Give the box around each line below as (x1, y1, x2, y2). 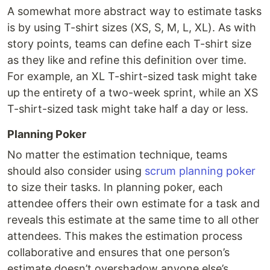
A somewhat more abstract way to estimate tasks (7, 5, 262, 18)
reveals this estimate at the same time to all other (7, 213, 259, 227)
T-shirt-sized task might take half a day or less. (7, 102, 248, 116)
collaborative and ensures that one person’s (7, 246, 230, 259)
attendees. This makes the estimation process (7, 230, 242, 243)
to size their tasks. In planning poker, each (7, 181, 223, 194)
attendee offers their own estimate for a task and (7, 197, 260, 210)
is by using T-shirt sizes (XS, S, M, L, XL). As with (7, 21, 256, 34)
